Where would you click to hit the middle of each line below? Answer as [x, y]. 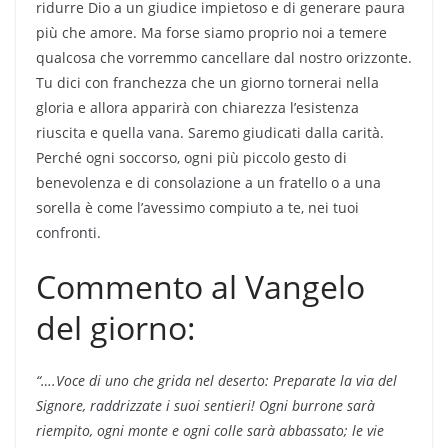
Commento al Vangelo [200, 286]
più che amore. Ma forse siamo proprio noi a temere [211, 32]
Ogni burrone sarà [317, 405]
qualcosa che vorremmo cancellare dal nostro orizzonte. [224, 57]
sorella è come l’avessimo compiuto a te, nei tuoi [197, 207]
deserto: [245, 380]
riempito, [66, 430]
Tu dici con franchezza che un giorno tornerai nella [207, 82]
